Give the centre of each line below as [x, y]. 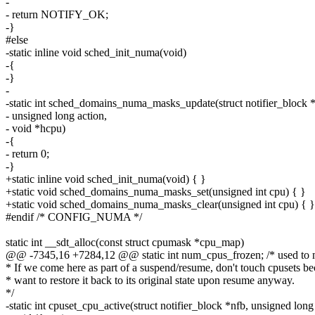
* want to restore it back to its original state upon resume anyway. [150, 281]
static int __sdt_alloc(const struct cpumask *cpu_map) [125, 243]
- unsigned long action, [56, 116]
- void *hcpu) [36, 129]
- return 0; [27, 154]
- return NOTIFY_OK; [57, 15]
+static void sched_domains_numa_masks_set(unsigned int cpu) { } [156, 192]
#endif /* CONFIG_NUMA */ [74, 217]
